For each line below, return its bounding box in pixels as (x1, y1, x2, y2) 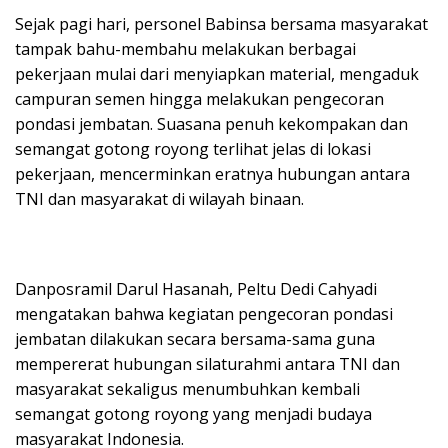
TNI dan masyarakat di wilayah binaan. (15, 187, 304, 210)
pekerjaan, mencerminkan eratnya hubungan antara (15, 162, 410, 185)
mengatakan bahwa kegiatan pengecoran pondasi (15, 302, 393, 325)
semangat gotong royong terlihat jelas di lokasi (15, 137, 371, 160)
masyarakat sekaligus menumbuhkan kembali (15, 377, 360, 400)
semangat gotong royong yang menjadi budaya (15, 402, 372, 425)
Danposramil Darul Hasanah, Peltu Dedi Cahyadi (15, 277, 377, 300)
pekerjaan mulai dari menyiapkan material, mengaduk (15, 62, 419, 85)
